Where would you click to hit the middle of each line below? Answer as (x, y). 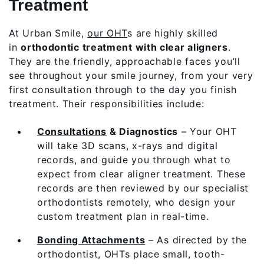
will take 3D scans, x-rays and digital (128, 145)
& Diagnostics (142, 131)
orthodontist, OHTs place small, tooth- (131, 254)
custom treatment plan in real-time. (123, 216)
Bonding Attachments (91, 240)
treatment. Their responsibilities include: (107, 104)
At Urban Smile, (48, 33)
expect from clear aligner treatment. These (141, 174)
